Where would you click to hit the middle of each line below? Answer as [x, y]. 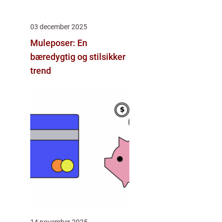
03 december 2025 [59, 27]
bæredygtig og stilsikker [78, 56]
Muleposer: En [59, 43]
